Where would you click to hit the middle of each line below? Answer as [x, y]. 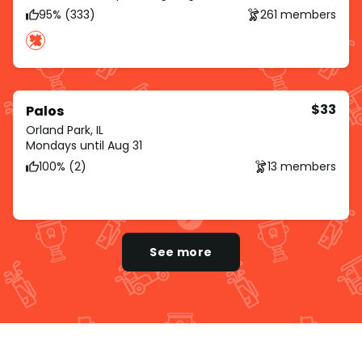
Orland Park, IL [65, 130]
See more [181, 253]
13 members [302, 166]
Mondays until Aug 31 [84, 146]
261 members [298, 14]
